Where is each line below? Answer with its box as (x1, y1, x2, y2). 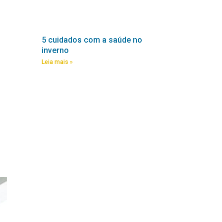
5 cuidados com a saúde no (42, 35, 142, 45)
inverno (42, 45, 69, 55)
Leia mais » (42, 58, 73, 65)
